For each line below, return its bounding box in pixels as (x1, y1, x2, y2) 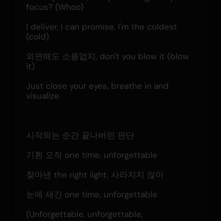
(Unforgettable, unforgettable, (26, 208, 143, 220)
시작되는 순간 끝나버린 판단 (26, 129, 134, 141)
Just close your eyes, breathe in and (26, 80, 169, 91)
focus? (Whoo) (26, 1, 83, 12)
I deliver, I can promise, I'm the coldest (26, 21, 177, 32)
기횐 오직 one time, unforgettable (26, 149, 157, 160)
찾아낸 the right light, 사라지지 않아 (26, 169, 164, 180)
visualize (26, 90, 59, 101)
